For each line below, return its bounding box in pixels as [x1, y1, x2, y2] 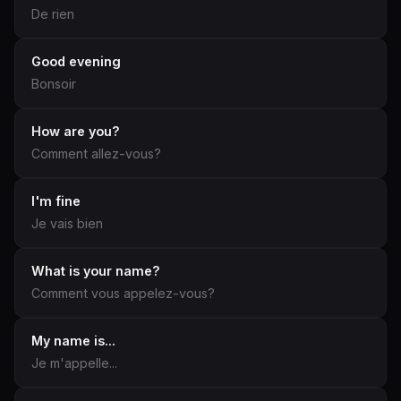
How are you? [31, 124, 120, 139]
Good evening [31, 54, 121, 69]
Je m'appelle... [31, 355, 117, 371]
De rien [31, 6, 74, 21]
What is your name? [31, 263, 160, 278]
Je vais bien [31, 216, 103, 231]
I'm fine [31, 193, 81, 209]
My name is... [31, 333, 115, 348]
